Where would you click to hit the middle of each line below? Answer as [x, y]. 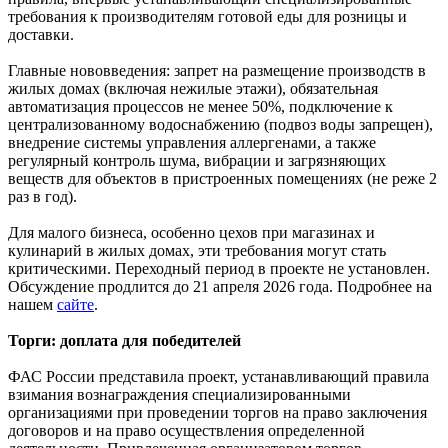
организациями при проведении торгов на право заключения [217, 412]
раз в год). [42, 196]
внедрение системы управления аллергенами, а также [192, 142]
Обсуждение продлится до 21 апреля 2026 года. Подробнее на [220, 286]
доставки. [41, 34]
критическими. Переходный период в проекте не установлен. [219, 268]
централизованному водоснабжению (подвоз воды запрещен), [220, 124]
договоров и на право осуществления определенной [186, 430]
